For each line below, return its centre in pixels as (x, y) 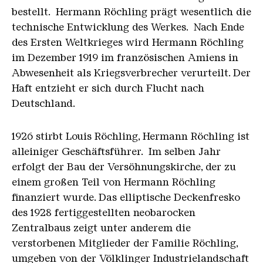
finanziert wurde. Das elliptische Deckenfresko (126, 198)
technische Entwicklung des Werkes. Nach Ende (128, 27)
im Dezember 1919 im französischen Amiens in (125, 58)
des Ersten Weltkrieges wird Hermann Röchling (128, 43)
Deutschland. (43, 104)
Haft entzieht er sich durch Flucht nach (108, 88)
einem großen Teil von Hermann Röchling (114, 182)
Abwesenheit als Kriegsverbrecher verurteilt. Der (131, 73)
